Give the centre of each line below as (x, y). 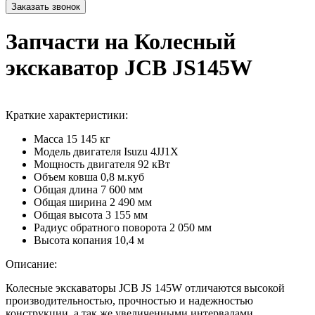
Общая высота (68, 214)
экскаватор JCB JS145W (129, 68)
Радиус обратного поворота (100, 227)
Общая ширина (70, 202)
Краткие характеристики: (67, 115)
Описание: (31, 264)
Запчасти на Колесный (121, 42)
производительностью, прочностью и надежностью (129, 300)
